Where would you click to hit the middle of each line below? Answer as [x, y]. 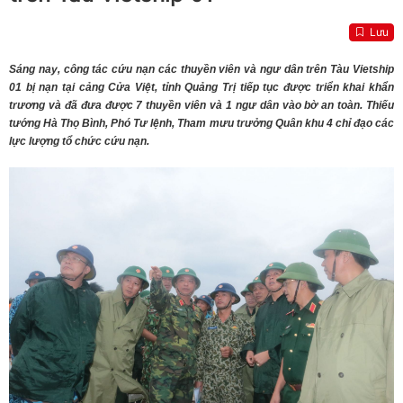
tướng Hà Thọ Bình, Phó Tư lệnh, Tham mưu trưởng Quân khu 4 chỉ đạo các [201, 124]
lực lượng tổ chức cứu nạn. [79, 142]
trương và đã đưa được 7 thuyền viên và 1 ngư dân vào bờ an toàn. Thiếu [201, 106]
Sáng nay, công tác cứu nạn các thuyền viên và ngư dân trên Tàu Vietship [201, 70]
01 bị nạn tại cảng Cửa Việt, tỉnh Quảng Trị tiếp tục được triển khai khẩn [201, 88]
